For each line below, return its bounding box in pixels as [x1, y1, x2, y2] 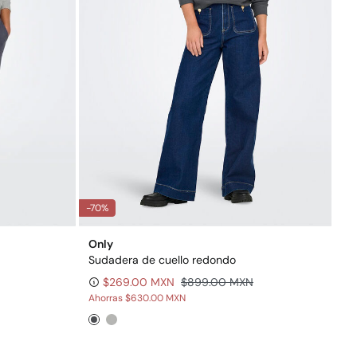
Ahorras [88, 291, 125, 304]
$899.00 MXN [181, 274, 253, 289]
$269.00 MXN [103, 274, 175, 289]
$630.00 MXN [125, 291, 186, 304]
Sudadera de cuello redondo [88, 252, 236, 267]
